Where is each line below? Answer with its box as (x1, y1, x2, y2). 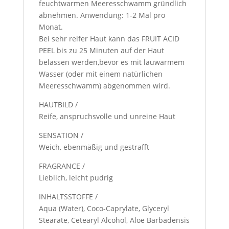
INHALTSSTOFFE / (38, 192, 98, 201)
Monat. (38, 22, 63, 32)
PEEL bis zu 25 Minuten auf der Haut (38, 45, 164, 55)
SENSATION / (38, 130, 83, 140)
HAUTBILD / (38, 100, 78, 109)
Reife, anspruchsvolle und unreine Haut (38, 111, 175, 121)
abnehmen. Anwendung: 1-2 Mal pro (38, 10, 165, 20)
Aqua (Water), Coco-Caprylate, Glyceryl (38, 203, 169, 213)
